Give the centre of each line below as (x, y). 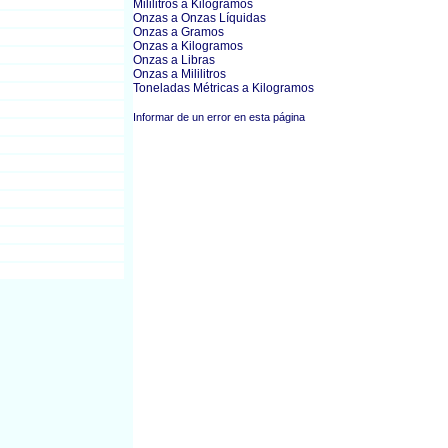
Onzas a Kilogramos (188, 46)
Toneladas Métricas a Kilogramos (223, 88)
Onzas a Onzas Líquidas (199, 18)
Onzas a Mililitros (179, 74)
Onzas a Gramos (178, 32)
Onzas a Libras (174, 60)
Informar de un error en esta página (219, 117)
